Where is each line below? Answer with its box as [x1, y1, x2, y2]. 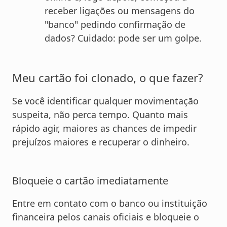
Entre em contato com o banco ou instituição [12, 197, 207, 210]
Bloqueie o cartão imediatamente [12, 174, 168, 188]
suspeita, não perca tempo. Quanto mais [12, 108, 188, 121]
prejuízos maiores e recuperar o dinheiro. [12, 136, 190, 148]
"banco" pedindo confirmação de [45, 18, 185, 31]
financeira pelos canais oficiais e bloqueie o [12, 211, 199, 223]
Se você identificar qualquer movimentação [12, 95, 199, 107]
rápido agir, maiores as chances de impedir [12, 122, 197, 135]
